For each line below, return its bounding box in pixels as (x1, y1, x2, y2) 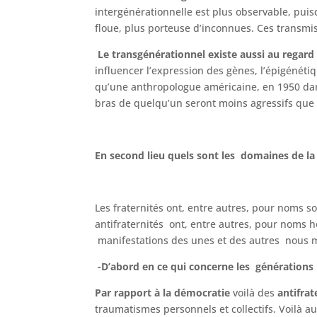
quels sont (168, 148, 219, 162)
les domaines (221, 148, 289, 162)
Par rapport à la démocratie (95, 285, 231, 299)
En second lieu (95, 148, 166, 162)
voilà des (230, 285, 278, 299)
